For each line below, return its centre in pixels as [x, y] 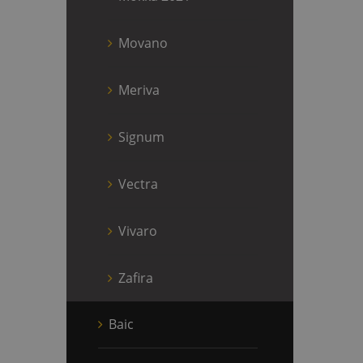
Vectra [138, 184]
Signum [141, 137]
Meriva [139, 90]
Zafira [136, 278]
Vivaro [138, 231]
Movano [143, 43]
